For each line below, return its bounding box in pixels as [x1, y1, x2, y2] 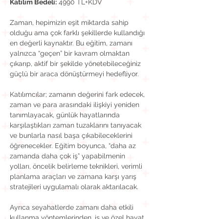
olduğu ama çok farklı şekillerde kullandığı [10, 29, 147, 37]
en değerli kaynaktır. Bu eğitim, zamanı [10, 39, 134, 47]
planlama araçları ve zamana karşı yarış [10, 173, 138, 180]
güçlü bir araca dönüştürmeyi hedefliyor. [10, 70, 139, 78]
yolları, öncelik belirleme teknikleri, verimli [10, 162, 144, 170]
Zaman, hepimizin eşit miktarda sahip [10, 19, 131, 26]
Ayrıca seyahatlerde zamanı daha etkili [10, 203, 135, 211]
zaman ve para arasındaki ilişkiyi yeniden [10, 101, 141, 109]
